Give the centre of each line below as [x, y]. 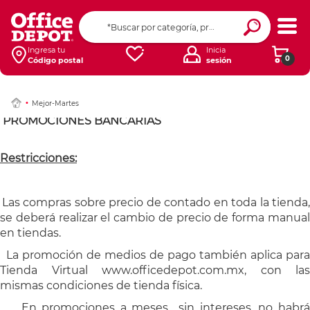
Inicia [216, 50]
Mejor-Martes [55, 103]
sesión [219, 60]
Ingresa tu [46, 50]
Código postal [55, 60]
